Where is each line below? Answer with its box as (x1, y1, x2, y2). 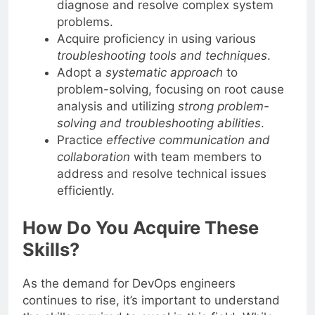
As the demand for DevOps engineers (22, 276, 236, 291)
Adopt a (56, 65, 105, 79)
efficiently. (56, 183, 115, 198)
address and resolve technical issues (56, 166, 266, 181)
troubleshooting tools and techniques (56, 48, 267, 63)
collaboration (56, 149, 130, 164)
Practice (56, 132, 106, 147)
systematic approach (105, 65, 223, 79)
